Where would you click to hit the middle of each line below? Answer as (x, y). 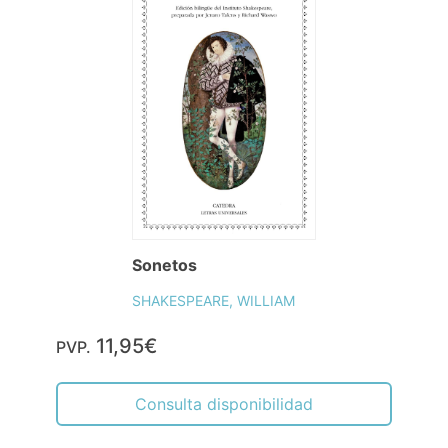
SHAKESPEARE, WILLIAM (213, 300)
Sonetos (164, 264)
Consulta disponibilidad (224, 403)
